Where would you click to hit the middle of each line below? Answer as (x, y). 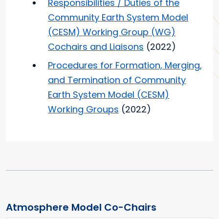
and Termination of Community (117, 80)
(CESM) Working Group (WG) (112, 32)
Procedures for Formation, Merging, (125, 65)
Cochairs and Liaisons (96, 47)
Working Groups (83, 109)
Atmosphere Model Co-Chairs (81, 207)
